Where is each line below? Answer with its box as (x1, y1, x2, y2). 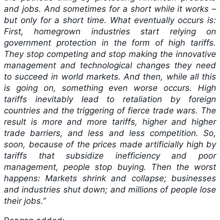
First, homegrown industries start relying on (4, 27, 216, 36)
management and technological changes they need (4, 60, 216, 70)
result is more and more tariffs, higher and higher (4, 117, 216, 127)
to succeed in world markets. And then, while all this (4, 72, 216, 82)
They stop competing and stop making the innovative (4, 49, 216, 59)
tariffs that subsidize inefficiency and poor (4, 151, 216, 161)
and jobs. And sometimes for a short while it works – (4, 4, 216, 14)
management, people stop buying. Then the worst (4, 162, 216, 172)
